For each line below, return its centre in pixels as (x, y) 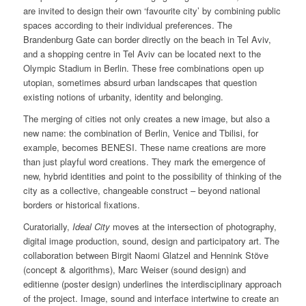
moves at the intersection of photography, (193, 227)
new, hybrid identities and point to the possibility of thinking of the (152, 176)
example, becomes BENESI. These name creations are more (144, 148)
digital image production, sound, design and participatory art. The (151, 241)
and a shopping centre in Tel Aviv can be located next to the (142, 54)
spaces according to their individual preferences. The (127, 25)
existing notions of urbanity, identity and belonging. (123, 97)
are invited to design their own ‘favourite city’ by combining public (152, 11)
